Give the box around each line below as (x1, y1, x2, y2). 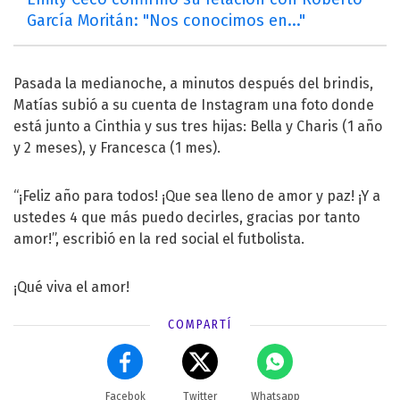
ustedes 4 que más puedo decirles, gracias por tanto (13, 208, 360, 226)
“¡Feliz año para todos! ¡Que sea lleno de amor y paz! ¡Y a (13, 187, 380, 204)
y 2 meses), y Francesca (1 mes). (13, 138, 221, 156)
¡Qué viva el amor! (13, 278, 129, 296)
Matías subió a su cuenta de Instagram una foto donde (13, 96, 374, 113)
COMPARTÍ (168, 316, 232, 332)
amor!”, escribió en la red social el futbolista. (13, 229, 304, 247)
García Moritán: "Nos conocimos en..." (27, 10, 305, 30)
